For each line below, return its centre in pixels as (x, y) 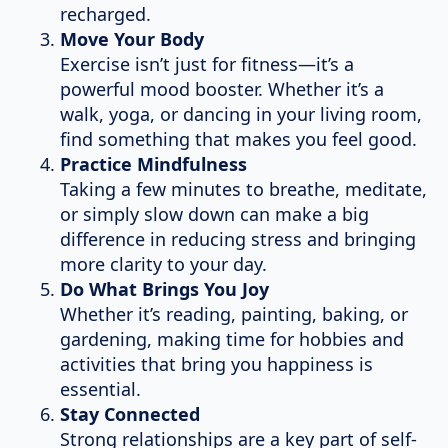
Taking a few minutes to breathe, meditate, (243, 189)
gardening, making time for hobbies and (232, 339)
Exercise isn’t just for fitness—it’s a (207, 64)
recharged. (105, 14)
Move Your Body (132, 39)
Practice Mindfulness (153, 164)
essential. (100, 389)
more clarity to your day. (163, 264)
